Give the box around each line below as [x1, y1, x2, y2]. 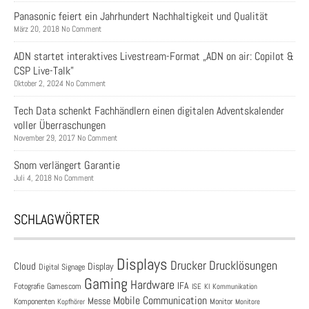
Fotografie [14, 281, 44, 292]
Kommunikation [212, 281, 257, 292]
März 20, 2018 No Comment [14, 23, 101, 35]
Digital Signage [39, 262, 85, 272]
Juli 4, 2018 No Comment [14, 172, 94, 184]
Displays [117, 254, 168, 275]
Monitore [235, 297, 260, 307]
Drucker [170, 258, 206, 274]
